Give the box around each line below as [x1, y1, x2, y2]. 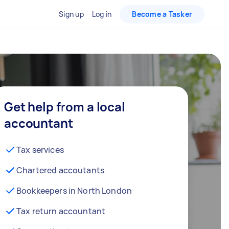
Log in [91, 9, 112, 19]
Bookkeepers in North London [16, 185, 132, 196]
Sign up [59, 9, 84, 19]
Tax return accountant [16, 205, 106, 217]
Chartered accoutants [16, 165, 104, 176]
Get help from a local [4, 98, 125, 115]
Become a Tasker [132, 9, 192, 19]
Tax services [16, 144, 64, 155]
